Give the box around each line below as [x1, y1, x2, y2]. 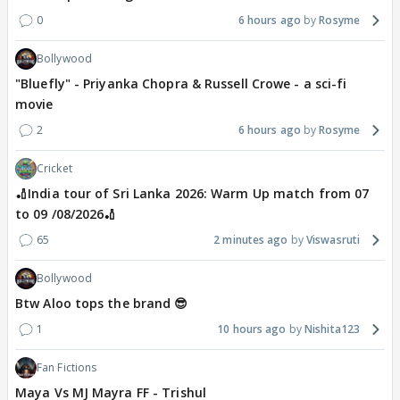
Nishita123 [304, 321, 360, 337]
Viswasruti [306, 232, 360, 247]
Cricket [37, 161, 72, 176]
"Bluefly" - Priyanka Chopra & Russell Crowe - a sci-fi [15, 75, 347, 92]
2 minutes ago [213, 232, 288, 247]
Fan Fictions [37, 360, 97, 375]
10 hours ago [217, 321, 287, 337]
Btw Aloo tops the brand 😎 [15, 295, 188, 312]
